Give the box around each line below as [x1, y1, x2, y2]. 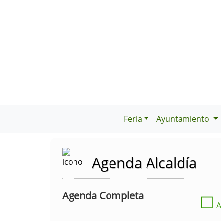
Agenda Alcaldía [92, 153, 197, 173]
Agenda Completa [62, 189, 144, 203]
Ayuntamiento [156, 113, 212, 125]
